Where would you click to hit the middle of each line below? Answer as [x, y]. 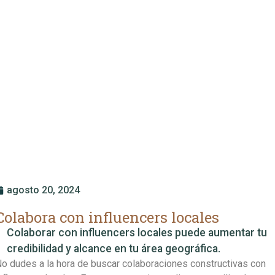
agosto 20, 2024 [43, 190]
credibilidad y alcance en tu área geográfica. [113, 248]
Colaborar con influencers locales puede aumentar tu [137, 232]
